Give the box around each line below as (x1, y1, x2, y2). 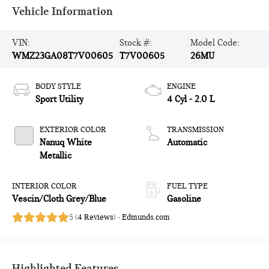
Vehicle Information (12, 4, 113, 18)
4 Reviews (77, 212, 114, 222)
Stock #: (119, 37, 152, 48)
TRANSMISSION (167, 124, 224, 134)
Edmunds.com (122, 212, 171, 222)
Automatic (167, 136, 207, 148)
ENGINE (167, 81, 196, 91)
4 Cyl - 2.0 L (167, 93, 215, 104)
